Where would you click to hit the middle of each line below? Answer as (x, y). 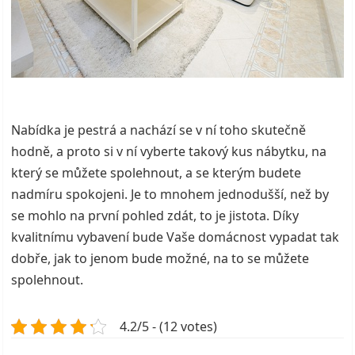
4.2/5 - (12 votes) (169, 326)
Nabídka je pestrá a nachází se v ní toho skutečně (159, 130)
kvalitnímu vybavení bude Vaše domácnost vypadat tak (176, 237)
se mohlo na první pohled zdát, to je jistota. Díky (155, 215)
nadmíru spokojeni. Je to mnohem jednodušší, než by (170, 194)
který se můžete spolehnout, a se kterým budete (157, 172)
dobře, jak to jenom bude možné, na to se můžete (160, 258)
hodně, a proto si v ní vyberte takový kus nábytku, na (169, 151)
